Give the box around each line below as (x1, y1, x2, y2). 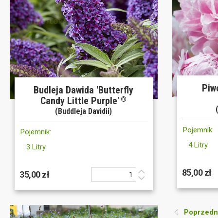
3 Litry (26, 143, 46, 152)
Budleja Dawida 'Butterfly (34, 84, 134, 96)
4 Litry (188, 140, 208, 149)
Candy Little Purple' (40, 95, 120, 107)
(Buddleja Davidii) (55, 107, 112, 116)
